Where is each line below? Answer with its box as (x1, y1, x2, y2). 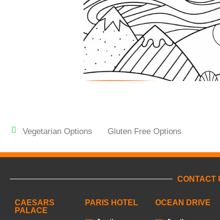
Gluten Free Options (108, 126, 182, 136)
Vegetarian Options (22, 126, 92, 136)
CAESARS (15, 198, 55, 207)
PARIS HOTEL (85, 198, 138, 207)
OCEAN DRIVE (155, 198, 211, 207)
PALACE (15, 206, 48, 215)
